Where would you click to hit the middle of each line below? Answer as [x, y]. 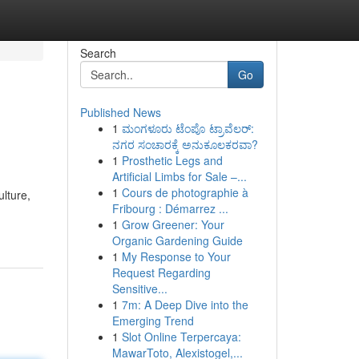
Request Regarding [161, 272]
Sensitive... [139, 288]
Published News [120, 112]
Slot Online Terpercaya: [181, 337]
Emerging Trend [153, 321]
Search [98, 53]
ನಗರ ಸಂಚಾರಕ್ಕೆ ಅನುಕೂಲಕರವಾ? [185, 144]
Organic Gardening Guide [177, 240]
